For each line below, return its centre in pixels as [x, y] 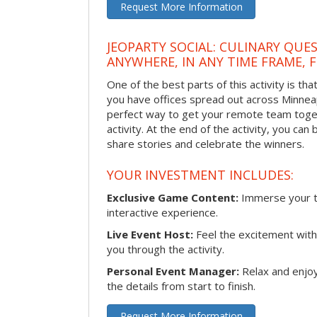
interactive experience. [162, 212]
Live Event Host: [150, 234]
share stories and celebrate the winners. [206, 143]
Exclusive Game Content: [173, 197]
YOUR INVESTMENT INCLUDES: [200, 174]
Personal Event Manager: [173, 271]
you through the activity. [166, 249]
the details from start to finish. [181, 286]
